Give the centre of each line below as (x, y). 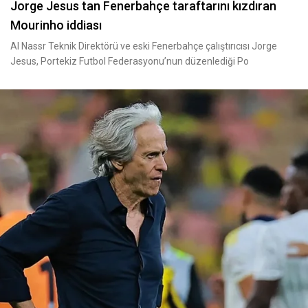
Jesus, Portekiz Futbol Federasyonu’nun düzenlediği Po (130, 61)
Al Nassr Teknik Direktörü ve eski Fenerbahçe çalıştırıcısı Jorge (144, 46)
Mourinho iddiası (56, 25)
